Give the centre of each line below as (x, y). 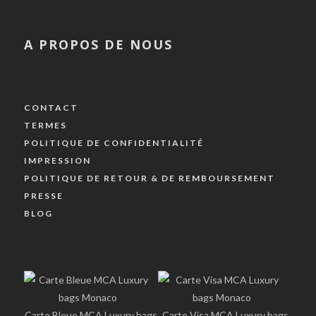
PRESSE (44, 196)
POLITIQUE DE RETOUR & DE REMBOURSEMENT (150, 178)
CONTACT (51, 108)
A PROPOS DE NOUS (98, 44)
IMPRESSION (57, 160)
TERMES (45, 125)
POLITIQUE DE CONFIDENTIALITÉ (114, 143)
